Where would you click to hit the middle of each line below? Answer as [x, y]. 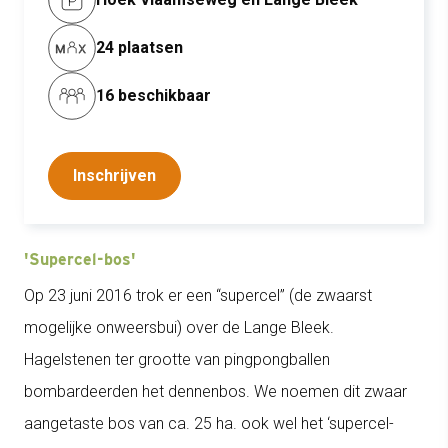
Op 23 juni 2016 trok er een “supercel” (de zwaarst [198, 295]
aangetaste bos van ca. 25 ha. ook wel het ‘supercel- [209, 423]
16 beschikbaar [153, 95]
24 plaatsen [139, 47]
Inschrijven [114, 175]
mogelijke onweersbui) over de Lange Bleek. [179, 327]
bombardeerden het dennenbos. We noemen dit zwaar [215, 391]
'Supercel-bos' [80, 259]
